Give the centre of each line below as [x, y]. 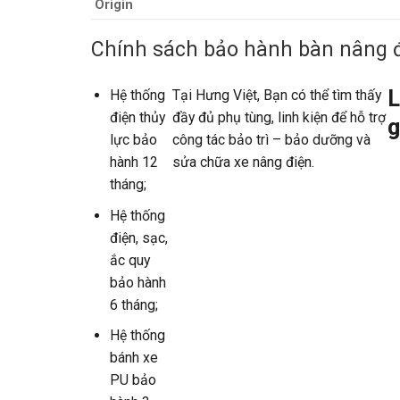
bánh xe [133, 358]
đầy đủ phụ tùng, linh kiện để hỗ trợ [279, 118]
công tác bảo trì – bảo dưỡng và [271, 140]
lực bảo [133, 140]
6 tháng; [133, 304]
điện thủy [137, 118]
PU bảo [133, 380]
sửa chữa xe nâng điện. [243, 162]
